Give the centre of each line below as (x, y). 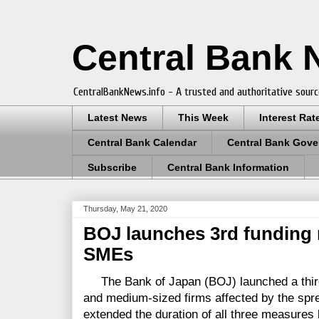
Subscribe (112, 167)
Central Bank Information (228, 167)
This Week (203, 118)
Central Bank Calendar (142, 143)
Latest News (117, 118)
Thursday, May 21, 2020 (125, 209)
